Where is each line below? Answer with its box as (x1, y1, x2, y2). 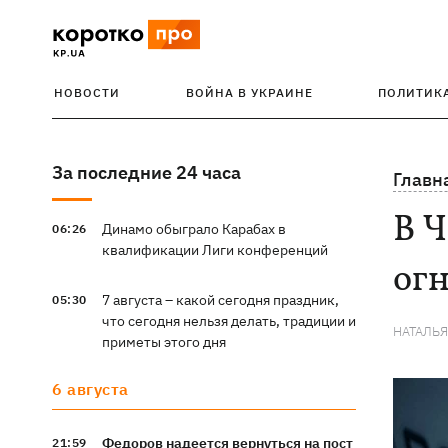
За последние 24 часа (52, 161, 241, 184)
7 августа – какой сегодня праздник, (101, 291, 339, 309)
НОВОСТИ (54, 85, 120, 100)
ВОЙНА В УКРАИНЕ (185, 85, 313, 100)
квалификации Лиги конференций (101, 241, 328, 259)
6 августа (52, 379, 129, 399)
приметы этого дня (101, 333, 226, 351)
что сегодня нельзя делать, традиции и (101, 312, 356, 330)
